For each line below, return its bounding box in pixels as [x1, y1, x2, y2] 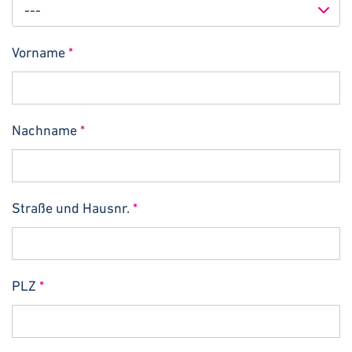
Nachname [12, 121, 80, 138]
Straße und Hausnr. [12, 199, 133, 216]
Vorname [12, 43, 68, 60]
